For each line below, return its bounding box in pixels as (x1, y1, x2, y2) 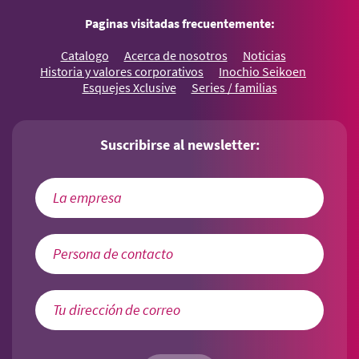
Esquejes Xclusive (82, 80, 176, 97)
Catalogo (60, 48, 109, 65)
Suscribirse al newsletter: (99, 135, 260, 155)
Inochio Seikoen (219, 64, 306, 81)
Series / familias (191, 80, 277, 97)
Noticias (242, 48, 286, 65)
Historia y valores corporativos (40, 64, 204, 81)
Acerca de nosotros (123, 48, 228, 65)
